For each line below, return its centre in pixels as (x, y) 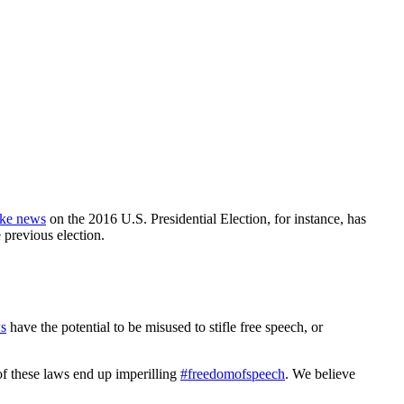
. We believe (320, 373)
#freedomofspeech (233, 373)
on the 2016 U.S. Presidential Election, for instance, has (206, 218)
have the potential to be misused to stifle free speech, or (165, 326)
